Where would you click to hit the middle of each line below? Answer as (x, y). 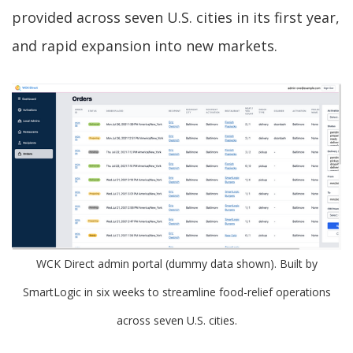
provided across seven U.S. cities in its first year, (176, 17)
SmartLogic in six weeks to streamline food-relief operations (176, 292)
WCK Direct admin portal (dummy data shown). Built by (176, 264)
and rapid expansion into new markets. (145, 46)
